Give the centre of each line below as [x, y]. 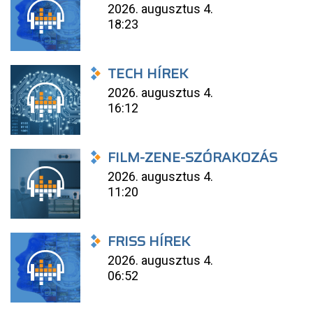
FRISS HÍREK [149, 241]
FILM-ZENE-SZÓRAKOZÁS [193, 157]
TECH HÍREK [148, 73]
